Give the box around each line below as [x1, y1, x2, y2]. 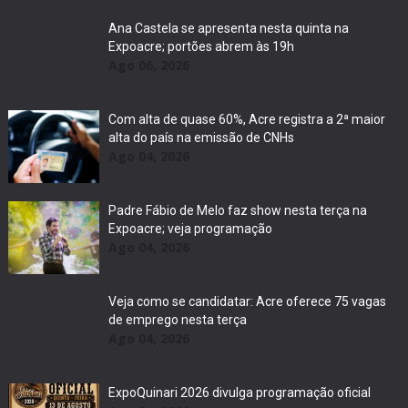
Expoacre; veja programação [107, 221, 272, 237]
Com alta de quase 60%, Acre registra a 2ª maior [107, 112, 385, 127]
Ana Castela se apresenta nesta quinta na [107, 21, 349, 36]
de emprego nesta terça [107, 312, 247, 328]
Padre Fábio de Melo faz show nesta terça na [107, 203, 367, 219]
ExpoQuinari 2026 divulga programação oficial [107, 385, 371, 401]
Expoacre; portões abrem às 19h [107, 39, 294, 55]
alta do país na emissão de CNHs [107, 130, 294, 146]
